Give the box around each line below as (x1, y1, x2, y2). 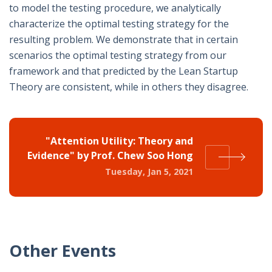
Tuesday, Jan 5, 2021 (105, 166, 193, 178)
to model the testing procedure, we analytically (9, 1, 221, 15)
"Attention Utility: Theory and (46, 134, 193, 148)
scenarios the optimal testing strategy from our (9, 49, 226, 63)
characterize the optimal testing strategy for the (9, 17, 229, 31)
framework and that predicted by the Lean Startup (9, 64, 238, 78)
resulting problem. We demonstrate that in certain (9, 33, 238, 47)
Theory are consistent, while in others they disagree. (9, 80, 248, 94)
